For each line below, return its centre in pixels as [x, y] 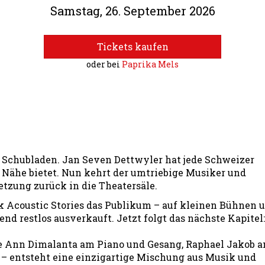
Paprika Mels [150, 64]
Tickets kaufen [132, 46]
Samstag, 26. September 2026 [132, 11]
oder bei [104, 64]
